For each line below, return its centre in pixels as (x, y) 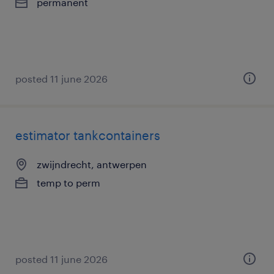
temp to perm (68, 183)
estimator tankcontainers (88, 135)
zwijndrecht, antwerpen (92, 164)
